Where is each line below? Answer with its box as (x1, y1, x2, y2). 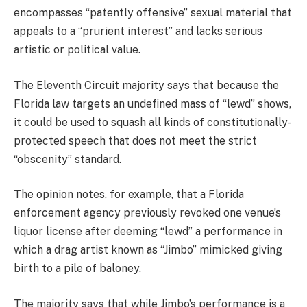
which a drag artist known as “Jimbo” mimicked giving (14, 243, 282, 257)
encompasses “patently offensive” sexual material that (14, 6, 292, 20)
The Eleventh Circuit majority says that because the (14, 78, 279, 92)
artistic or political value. (14, 43, 140, 57)
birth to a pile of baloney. (14, 262, 141, 275)
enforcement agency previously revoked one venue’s (14, 206, 281, 220)
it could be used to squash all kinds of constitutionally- (14, 115, 292, 129)
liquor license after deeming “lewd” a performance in (14, 225, 282, 238)
